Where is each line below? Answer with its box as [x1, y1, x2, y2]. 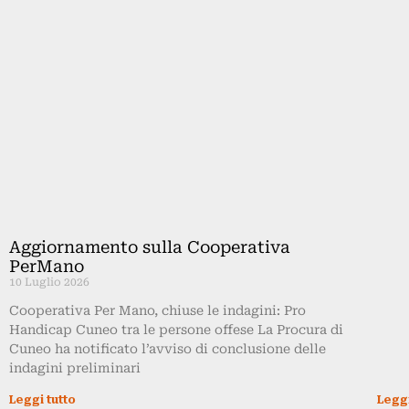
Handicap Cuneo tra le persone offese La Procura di [9, 321, 343, 337]
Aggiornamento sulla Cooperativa [9, 236, 290, 257]
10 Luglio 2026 [9, 275, 89, 288]
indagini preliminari [9, 360, 141, 375]
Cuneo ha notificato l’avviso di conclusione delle [9, 341, 326, 356]
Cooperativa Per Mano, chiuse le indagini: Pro [9, 302, 306, 318]
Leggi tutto [9, 393, 76, 406]
